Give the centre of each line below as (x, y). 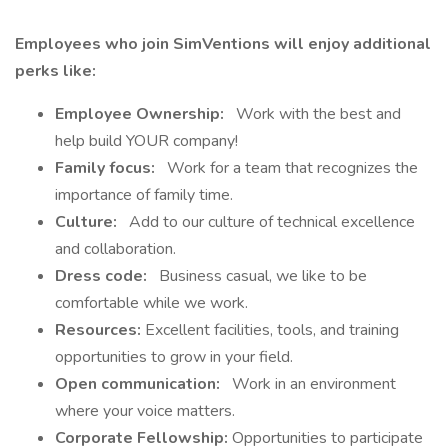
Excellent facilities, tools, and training (272, 330)
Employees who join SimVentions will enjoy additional (223, 44)
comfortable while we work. (151, 303)
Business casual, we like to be (259, 276)
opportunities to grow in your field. (174, 357)
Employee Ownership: (141, 114)
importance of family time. (144, 195)
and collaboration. (115, 249)
